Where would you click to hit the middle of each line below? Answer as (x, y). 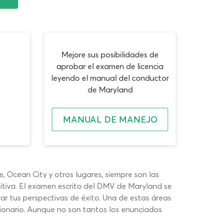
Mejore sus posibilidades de (110, 54)
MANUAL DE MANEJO (110, 119)
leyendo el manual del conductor (110, 78)
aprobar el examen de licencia (110, 66)
